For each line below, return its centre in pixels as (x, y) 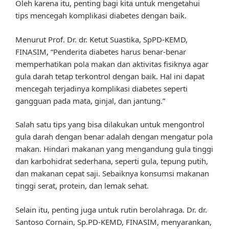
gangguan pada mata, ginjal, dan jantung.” (90, 100)
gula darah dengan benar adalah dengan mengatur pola (114, 137)
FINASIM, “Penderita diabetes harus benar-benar (101, 51)
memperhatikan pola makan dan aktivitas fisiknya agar (112, 64)
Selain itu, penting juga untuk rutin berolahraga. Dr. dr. (111, 209)
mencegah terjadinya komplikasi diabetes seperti (101, 88)
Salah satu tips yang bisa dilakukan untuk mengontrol (110, 124)
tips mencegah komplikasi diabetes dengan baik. (101, 16)
